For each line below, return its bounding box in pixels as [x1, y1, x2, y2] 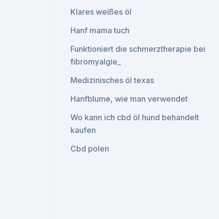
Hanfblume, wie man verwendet [70, 94, 188, 104]
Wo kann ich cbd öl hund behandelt [70, 112, 199, 122]
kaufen [70, 125, 96, 135]
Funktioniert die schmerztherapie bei [70, 44, 206, 54]
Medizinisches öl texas [70, 75, 154, 85]
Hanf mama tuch [70, 25, 130, 35]
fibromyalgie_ [70, 57, 121, 66]
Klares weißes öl [70, 7, 132, 17]
